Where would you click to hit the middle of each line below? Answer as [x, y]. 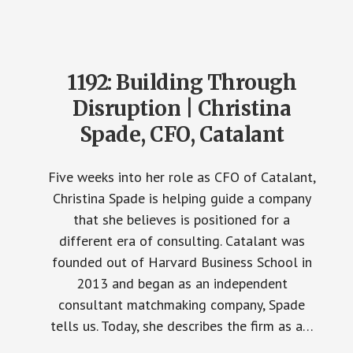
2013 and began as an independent [182, 283]
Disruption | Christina [182, 108]
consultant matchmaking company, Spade [182, 305]
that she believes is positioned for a [182, 219]
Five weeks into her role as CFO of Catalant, [182, 177]
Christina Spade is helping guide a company [182, 198]
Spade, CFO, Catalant [182, 134]
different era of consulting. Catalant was [182, 241]
